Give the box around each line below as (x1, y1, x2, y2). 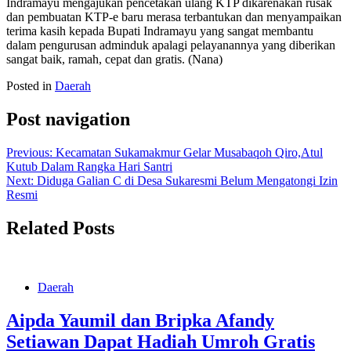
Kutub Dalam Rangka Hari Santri (6, 159, 172, 173)
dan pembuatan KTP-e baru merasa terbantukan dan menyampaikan (6, 9, 342, 24)
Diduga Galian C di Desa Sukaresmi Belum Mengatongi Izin (37, 173, 338, 187)
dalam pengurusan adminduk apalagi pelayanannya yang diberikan (6, 38, 335, 52)
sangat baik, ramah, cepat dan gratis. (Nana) (6, 52, 223, 66)
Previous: (6, 145, 52, 159)
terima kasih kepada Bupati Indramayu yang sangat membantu (6, 24, 313, 38)
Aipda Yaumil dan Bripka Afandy (6, 310, 274, 331)
